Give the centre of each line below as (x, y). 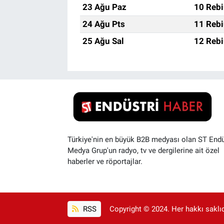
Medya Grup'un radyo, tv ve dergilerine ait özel (143, 150)
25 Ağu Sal (103, 41)
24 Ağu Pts (103, 24)
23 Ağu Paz (104, 7)
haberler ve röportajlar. (105, 161)
